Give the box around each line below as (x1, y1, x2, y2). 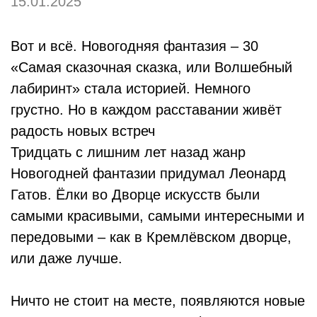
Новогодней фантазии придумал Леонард (11, 166, 286, 182)
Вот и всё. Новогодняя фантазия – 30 (11, 38, 258, 54)
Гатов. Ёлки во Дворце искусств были (11, 187, 260, 203)
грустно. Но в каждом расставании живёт (11, 102, 282, 118)
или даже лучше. (11, 250, 122, 267)
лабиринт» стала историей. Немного (11, 81, 250, 97)
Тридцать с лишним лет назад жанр (11, 144, 246, 161)
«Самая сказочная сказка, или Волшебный (11, 59, 292, 76)
